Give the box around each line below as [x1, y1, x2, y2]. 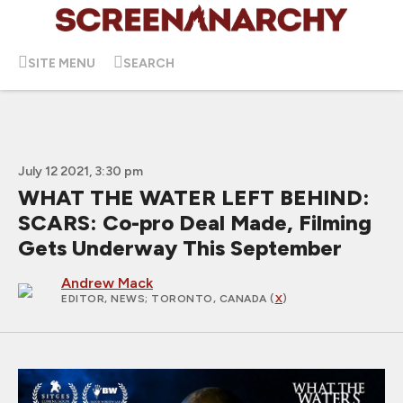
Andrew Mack [61, 274, 153, 291]
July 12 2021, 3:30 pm [18, 164, 143, 179]
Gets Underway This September [18, 235, 342, 261]
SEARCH [123, 55, 175, 71]
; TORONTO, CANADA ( [145, 292, 275, 305]
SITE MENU [28, 55, 95, 71]
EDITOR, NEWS [61, 292, 145, 305]
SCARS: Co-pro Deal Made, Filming [18, 210, 372, 236]
